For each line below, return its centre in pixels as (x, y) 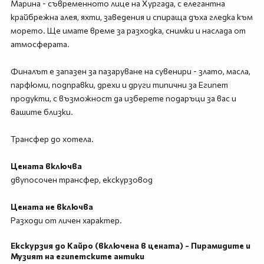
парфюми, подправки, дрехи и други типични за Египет (119, 85)
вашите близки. (42, 112)
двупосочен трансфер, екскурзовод (81, 179)
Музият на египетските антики (77, 256)
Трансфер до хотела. (52, 139)
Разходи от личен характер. (66, 220)
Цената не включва (52, 207)
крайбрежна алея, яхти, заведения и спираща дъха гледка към (131, 17)
